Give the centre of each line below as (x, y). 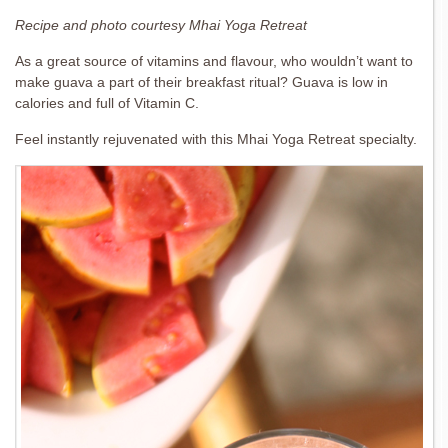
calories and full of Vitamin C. (107, 103)
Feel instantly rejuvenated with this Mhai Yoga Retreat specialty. (216, 139)
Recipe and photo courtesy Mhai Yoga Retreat (161, 25)
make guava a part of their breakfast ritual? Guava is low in (201, 82)
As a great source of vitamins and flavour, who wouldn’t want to (214, 61)
